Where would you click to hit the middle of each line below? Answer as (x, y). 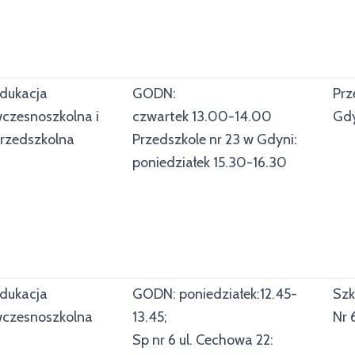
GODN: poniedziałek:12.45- (215, 294)
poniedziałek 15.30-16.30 (210, 162)
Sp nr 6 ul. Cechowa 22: (203, 340)
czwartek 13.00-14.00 (202, 116)
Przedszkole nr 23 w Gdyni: (215, 139)
